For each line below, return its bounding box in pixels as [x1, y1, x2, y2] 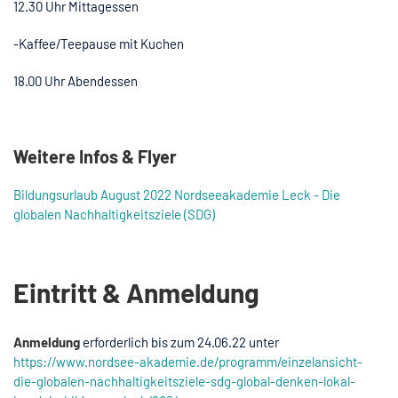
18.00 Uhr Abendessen [13, 72, 138, 89]
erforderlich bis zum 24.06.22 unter [80, 333, 279, 350]
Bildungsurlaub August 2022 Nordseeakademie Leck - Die [13, 186, 340, 203]
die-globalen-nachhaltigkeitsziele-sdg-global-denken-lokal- [13, 372, 355, 389]
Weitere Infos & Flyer [13, 145, 177, 167]
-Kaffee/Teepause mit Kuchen [13, 35, 184, 52]
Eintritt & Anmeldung [13, 275, 259, 308]
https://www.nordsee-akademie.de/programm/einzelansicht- [13, 353, 362, 370]
